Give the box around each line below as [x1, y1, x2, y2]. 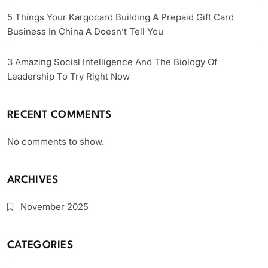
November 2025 [20, 201, 89, 213]
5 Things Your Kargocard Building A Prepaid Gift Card [7, 11, 234, 23]
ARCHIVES [7, 175, 59, 186]
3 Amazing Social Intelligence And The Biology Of [7, 56, 218, 68]
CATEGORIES [7, 240, 73, 251]
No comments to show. [7, 136, 104, 148]
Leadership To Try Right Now [7, 71, 130, 83]
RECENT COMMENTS [7, 110, 112, 121]
